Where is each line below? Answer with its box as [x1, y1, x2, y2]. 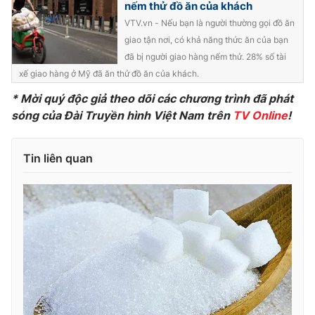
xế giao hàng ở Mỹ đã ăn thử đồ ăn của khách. [19, 67, 199, 79]
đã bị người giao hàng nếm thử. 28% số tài [124, 51, 286, 62]
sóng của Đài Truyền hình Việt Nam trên [11, 108, 233, 122]
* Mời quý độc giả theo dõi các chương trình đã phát [11, 91, 293, 105]
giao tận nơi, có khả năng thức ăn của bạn [124, 34, 288, 45]
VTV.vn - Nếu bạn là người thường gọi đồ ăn [124, 17, 295, 28]
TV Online [233, 108, 288, 122]
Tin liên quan [23, 150, 93, 165]
